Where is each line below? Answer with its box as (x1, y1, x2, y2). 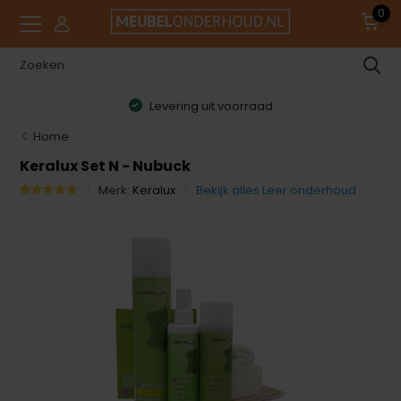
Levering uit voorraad (146, 97, 273, 115)
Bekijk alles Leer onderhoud (196, 182, 357, 199)
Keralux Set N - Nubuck (20, 156, 192, 176)
